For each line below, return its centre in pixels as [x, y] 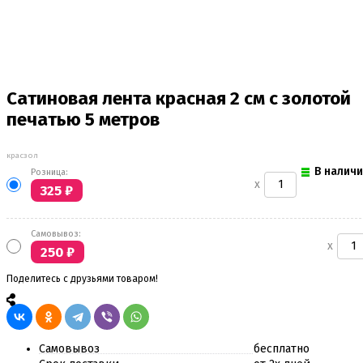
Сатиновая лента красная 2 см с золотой [179, 98]
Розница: [49, 172]
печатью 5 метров [83, 119]
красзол [22, 155]
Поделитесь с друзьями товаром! [82, 278]
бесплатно [282, 349]
